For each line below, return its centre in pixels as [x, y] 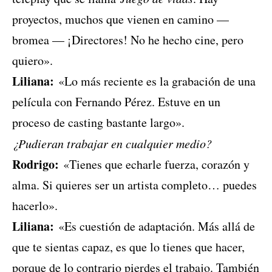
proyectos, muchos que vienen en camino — [121, 19]
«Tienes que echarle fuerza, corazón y [154, 165]
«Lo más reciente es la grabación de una [155, 81]
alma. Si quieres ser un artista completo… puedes [134, 185]
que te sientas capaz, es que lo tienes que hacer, [128, 247]
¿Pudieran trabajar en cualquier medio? [112, 144]
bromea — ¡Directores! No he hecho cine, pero [128, 40]
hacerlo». [35, 206]
